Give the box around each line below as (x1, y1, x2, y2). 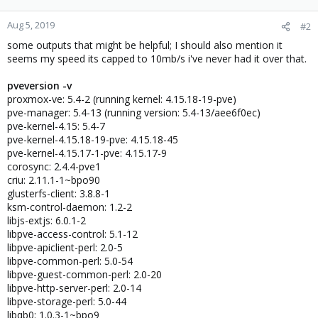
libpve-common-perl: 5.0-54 (7, 254, 133, 268)
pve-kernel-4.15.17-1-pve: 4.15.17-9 (7, 146, 167, 160)
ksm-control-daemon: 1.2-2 (7, 200, 132, 214)
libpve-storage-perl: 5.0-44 (7, 295, 126, 308)
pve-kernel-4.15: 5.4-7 (7, 119, 105, 133)
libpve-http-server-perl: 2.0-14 (7, 281, 141, 295)
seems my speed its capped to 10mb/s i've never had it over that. (7, 52, 307, 65)
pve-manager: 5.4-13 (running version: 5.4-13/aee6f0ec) (7, 106, 261, 119)
